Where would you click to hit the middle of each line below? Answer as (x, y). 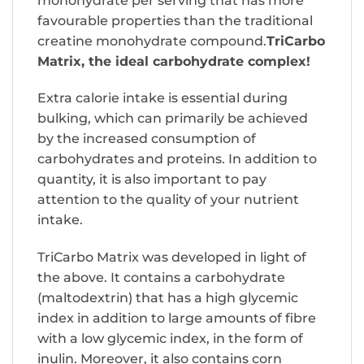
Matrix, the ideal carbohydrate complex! (174, 61)
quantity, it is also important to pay (152, 180)
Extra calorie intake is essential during (162, 98)
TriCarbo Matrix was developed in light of (172, 258)
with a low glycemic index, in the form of (170, 339)
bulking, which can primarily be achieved (173, 119)
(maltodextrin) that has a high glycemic (168, 298)
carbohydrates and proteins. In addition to (177, 159)
